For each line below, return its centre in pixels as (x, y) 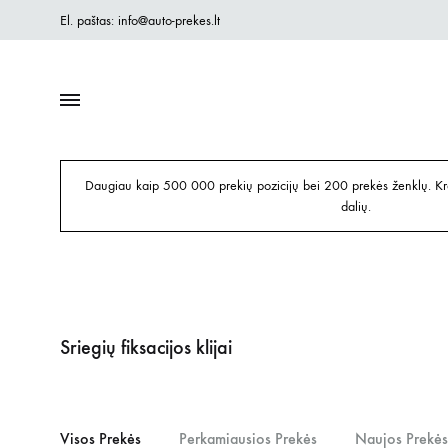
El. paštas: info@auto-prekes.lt (140, 20)
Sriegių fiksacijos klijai (146, 347)
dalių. (356, 206)
